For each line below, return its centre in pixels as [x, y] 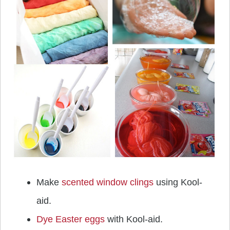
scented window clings [108, 183]
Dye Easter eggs [71, 219]
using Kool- [178, 183]
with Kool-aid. [134, 219]
